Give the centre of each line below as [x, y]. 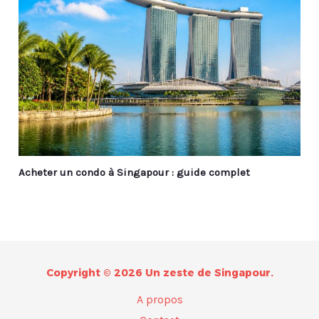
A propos [159, 299]
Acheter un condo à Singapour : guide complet [135, 173]
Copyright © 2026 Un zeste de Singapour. [159, 272]
